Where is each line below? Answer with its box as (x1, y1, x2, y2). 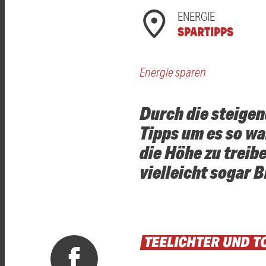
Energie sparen (140, 65, 206, 80)
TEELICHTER (143, 232, 221, 251)
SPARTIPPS (178, 23, 233, 40)
